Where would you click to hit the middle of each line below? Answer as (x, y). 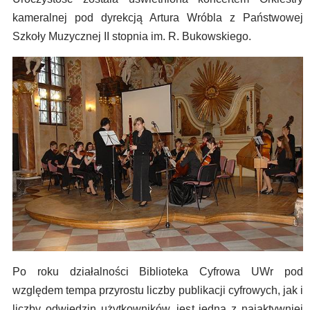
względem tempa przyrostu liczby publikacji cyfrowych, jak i (158, 291)
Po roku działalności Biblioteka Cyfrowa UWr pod (158, 272)
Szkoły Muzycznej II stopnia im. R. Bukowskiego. (132, 37)
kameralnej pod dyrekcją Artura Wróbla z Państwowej (158, 18)
